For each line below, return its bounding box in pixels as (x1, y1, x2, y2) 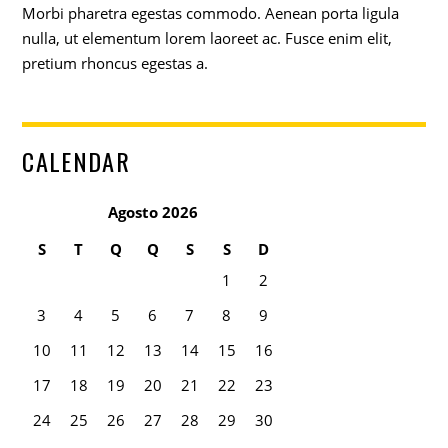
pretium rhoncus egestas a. (22, 53, 209, 74)
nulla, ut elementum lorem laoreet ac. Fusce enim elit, (22, 28, 393, 49)
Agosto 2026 (107, 201, 198, 222)
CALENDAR (22, 143, 131, 180)
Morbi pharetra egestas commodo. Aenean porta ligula (22, 3, 400, 24)
